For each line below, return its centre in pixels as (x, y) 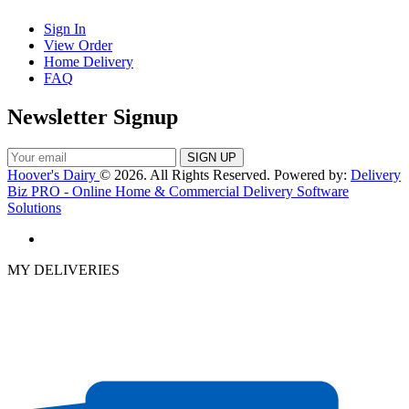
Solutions (34, 207)
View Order (78, 45)
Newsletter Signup (93, 116)
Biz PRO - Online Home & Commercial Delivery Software (178, 191)
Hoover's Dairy (53, 174)
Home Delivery (89, 61)
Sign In (65, 28)
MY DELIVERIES (63, 269)
